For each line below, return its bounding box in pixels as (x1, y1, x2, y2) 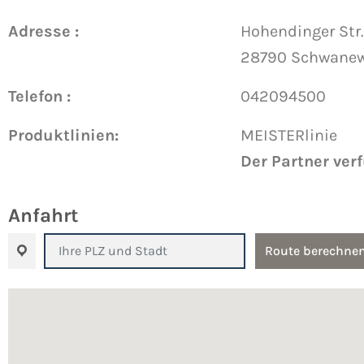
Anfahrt (8, 203, 78, 227)
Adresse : (8, 21, 79, 41)
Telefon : (8, 86, 71, 106)
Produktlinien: (8, 125, 119, 145)
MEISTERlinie (240, 125, 337, 145)
